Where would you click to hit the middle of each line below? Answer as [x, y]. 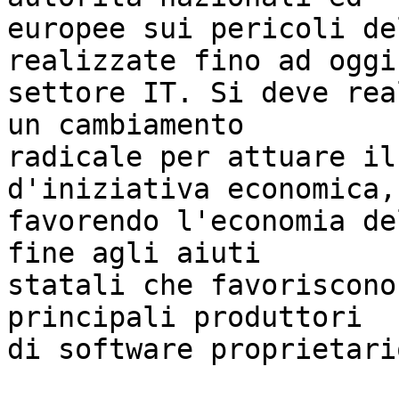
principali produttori [185, 318]
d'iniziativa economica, [202, 189]
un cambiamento [126, 125]
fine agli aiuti [134, 253]
